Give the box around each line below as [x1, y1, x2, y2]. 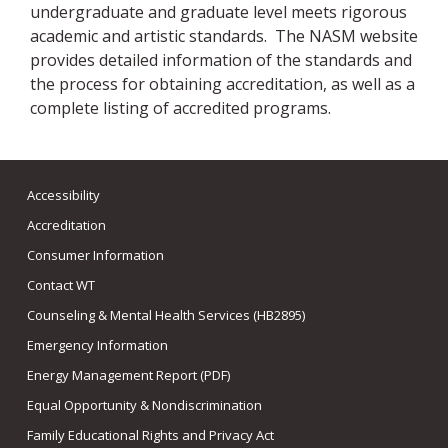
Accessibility [27, 186, 100, 204]
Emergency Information [27, 336, 168, 354]
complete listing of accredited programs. [30, 97, 335, 119]
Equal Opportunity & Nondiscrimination [27, 396, 262, 414]
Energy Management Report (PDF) [27, 366, 230, 384]
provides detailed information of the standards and [30, 49, 412, 71]
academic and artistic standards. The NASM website [30, 25, 418, 47]
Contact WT [27, 276, 95, 294]
